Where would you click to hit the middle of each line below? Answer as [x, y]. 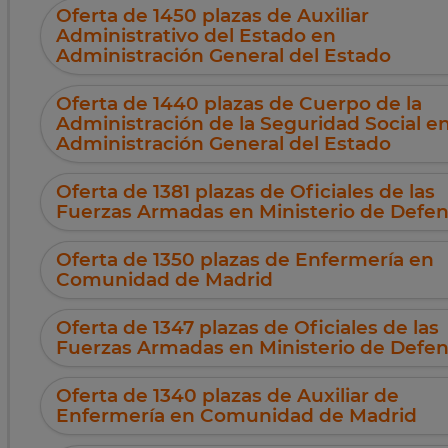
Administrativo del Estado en [196, 36]
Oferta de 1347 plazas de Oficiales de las [247, 328]
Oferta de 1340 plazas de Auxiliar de [227, 396]
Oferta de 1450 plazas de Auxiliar [212, 16]
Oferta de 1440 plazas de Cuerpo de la [239, 104]
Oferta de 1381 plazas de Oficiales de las [245, 192]
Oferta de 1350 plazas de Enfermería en [245, 260]
